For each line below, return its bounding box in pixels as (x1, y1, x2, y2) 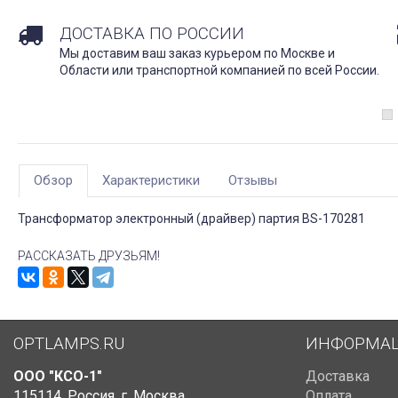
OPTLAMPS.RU (13, 333, 124, 354)
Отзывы (228, 172, 277, 189)
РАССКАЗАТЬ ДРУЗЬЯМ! (18, 249, 160, 264)
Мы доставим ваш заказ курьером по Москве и (60, 46, 335, 61)
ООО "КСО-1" (13, 368, 102, 386)
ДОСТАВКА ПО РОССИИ (60, 23, 244, 44)
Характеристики (102, 172, 200, 189)
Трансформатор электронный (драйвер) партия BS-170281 (18, 211, 365, 227)
